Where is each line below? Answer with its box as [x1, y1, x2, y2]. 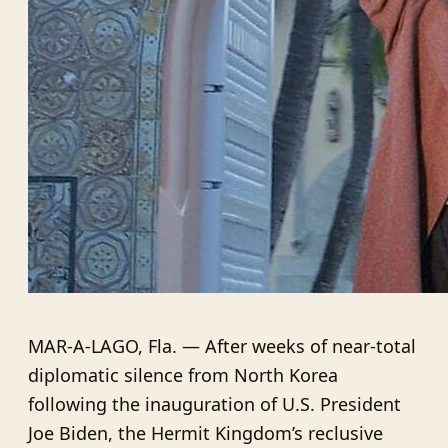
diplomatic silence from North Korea [28, 362, 338, 387]
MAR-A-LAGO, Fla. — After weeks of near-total [28, 333, 416, 358]
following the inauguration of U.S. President [28, 391, 401, 416]
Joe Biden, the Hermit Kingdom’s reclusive [28, 420, 383, 445]
